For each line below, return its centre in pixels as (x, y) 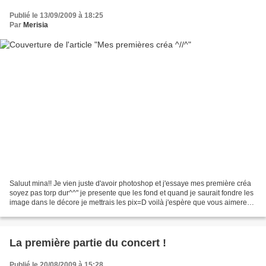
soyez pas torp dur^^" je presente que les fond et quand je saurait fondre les (132, 193)
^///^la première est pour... (50, 212)
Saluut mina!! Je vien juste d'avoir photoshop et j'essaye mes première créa (130, 184)
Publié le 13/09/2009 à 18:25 (56, 15)
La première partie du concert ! (88, 243)
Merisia (36, 25)
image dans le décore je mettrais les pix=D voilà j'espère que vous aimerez (130, 203)
